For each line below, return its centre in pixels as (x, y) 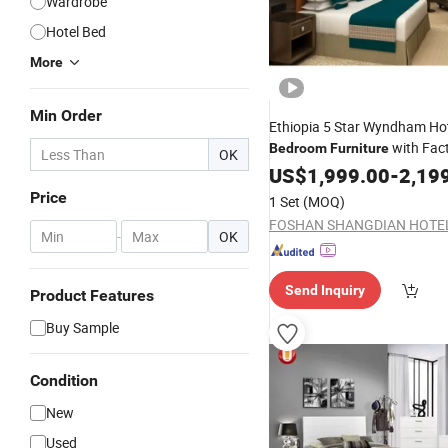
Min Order (66, 115)
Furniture (359, 148)
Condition (64, 380)
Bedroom (298, 148)
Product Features (92, 295)
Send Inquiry (325, 290)
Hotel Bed (76, 31)
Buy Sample (82, 327)
